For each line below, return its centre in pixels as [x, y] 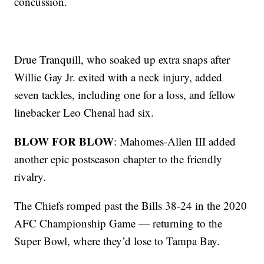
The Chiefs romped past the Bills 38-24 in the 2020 [131, 206]
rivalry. [30, 177]
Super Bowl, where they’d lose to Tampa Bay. [117, 241]
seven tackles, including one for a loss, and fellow [125, 95]
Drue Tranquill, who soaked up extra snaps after [122, 60]
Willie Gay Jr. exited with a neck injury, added [118, 77]
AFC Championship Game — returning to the [118, 223]
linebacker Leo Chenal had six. [84, 113]
